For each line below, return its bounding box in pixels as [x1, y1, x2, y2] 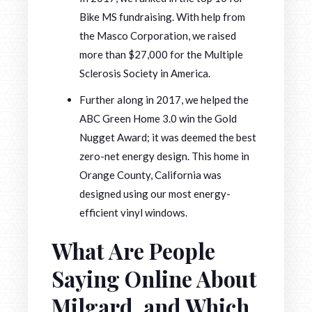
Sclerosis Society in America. [79, 67, 210, 80]
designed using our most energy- [79, 187, 231, 201]
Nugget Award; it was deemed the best [79, 131, 256, 144]
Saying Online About [52, 264, 257, 294]
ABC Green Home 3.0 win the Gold [79, 112, 237, 125]
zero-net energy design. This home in [79, 150, 249, 163]
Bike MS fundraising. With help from [79, 10, 245, 24]
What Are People [52, 236, 215, 266]
